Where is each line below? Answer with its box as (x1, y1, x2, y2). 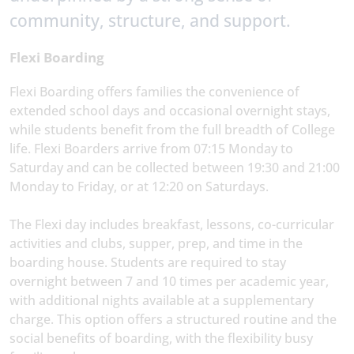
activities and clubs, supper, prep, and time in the (9, 235, 303, 252)
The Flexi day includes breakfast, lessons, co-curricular (9, 216, 334, 233)
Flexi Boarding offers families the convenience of (9, 83, 299, 100)
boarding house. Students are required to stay (9, 254, 286, 271)
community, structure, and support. (9, 9, 291, 32)
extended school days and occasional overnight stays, (9, 102, 330, 119)
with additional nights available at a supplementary (9, 292, 314, 309)
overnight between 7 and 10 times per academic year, (9, 273, 329, 290)
